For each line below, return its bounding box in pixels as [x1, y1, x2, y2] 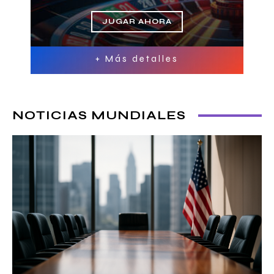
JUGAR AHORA [102, 17, 172, 26]
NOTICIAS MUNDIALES [12, 108, 186, 124]
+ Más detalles [95, 53, 179, 65]
